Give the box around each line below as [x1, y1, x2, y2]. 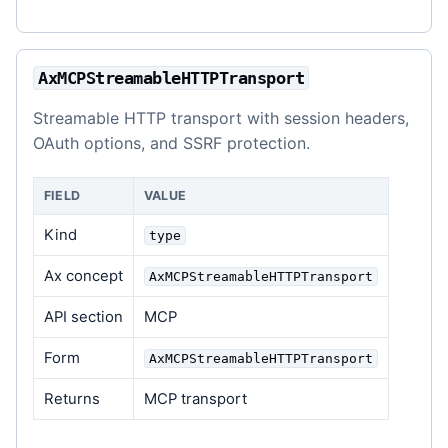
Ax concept [43, 267, 123, 286]
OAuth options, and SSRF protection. [33, 132, 310, 153]
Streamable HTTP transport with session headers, [33, 107, 409, 128]
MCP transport [143, 390, 247, 409]
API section [43, 308, 123, 327]
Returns [43, 390, 100, 409]
